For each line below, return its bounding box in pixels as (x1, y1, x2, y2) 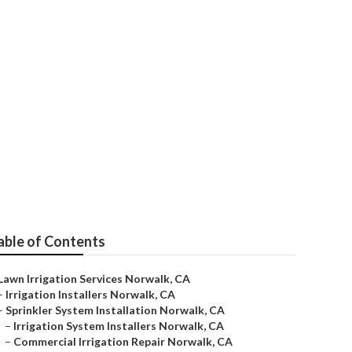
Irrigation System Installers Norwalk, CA (13, 319, 224, 332)
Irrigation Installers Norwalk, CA (5, 288, 175, 301)
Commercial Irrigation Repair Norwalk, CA (13, 335, 233, 348)
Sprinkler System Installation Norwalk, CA (5, 303, 225, 317)
